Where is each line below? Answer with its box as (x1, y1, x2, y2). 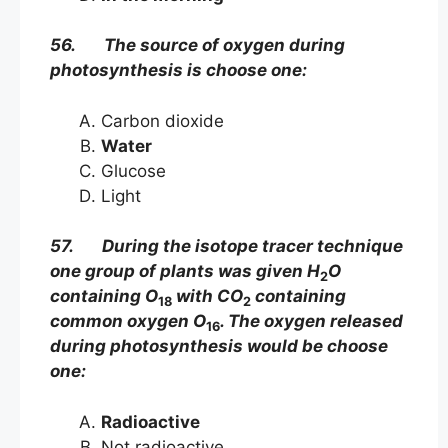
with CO (172, 286, 243, 307)
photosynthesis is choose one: (50, 60, 307, 81)
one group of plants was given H (50, 261, 320, 282)
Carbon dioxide (101, 110, 279, 131)
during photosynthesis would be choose (50, 336, 388, 357)
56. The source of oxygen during (50, 35, 345, 56)
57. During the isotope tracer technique (50, 236, 403, 257)
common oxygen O (50, 311, 206, 332)
